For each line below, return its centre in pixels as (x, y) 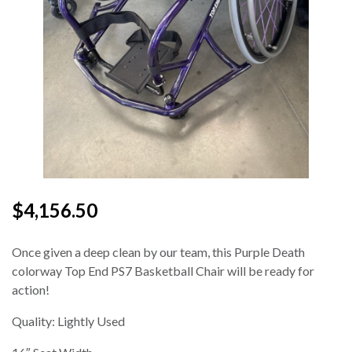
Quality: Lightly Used (68, 321)
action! (31, 290)
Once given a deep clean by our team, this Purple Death (158, 252)
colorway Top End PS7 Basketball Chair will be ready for (163, 271)
